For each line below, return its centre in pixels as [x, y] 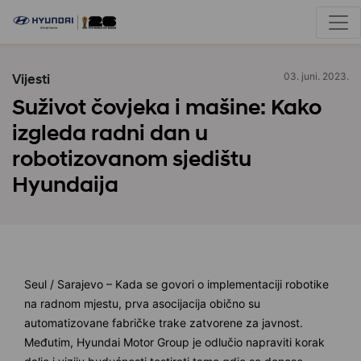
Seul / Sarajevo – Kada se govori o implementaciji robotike [176, 284]
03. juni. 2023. [316, 76]
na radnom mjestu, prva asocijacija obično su [142, 303]
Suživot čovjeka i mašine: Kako [167, 107]
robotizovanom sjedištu [132, 159]
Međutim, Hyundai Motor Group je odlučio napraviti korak [174, 342]
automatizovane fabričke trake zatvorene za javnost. [164, 323]
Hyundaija [65, 185]
